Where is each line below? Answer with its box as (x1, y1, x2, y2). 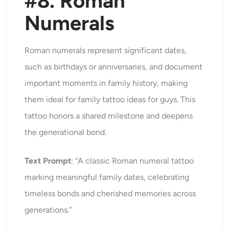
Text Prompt (25, 156, 72, 166)
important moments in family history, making (25, 78, 188, 88)
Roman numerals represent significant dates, (25, 45, 187, 56)
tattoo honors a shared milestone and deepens (25, 111, 193, 121)
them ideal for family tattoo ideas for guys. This (25, 95, 196, 105)
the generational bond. (25, 127, 107, 138)
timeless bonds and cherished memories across (25, 189, 196, 199)
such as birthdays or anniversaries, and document (25, 62, 203, 72)
